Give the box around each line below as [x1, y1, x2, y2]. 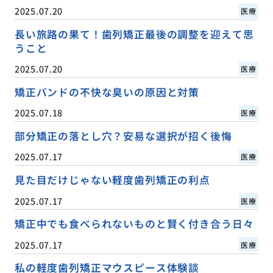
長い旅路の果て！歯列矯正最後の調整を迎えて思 [14, 27, 254, 42]
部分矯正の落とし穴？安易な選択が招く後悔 [14, 129, 232, 144]
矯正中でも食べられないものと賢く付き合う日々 [14, 216, 254, 232]
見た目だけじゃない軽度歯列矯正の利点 [14, 172, 210, 188]
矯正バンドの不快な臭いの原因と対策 [14, 85, 200, 100]
